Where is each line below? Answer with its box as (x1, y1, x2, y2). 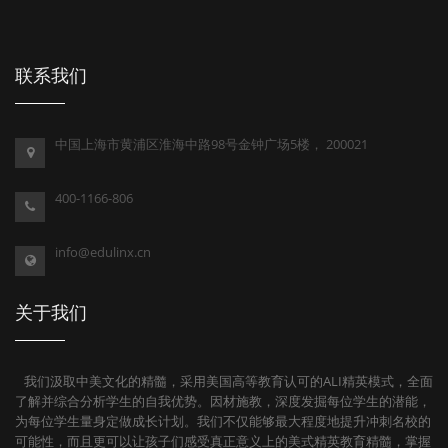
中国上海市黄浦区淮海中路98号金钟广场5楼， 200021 (55, 134, 368, 153)
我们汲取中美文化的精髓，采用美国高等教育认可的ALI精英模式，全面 (15, 371, 433, 390)
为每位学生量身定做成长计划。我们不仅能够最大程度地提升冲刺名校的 (15, 411, 431, 430)
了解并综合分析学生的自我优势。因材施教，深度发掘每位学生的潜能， (15, 391, 431, 410)
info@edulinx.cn (55, 242, 151, 261)
